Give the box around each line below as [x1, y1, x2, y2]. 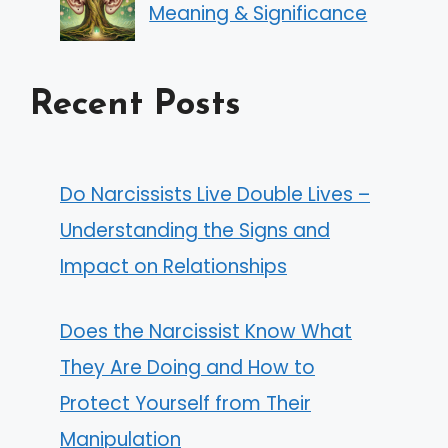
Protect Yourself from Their [60, 389, 311, 417]
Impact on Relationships [60, 253, 287, 281]
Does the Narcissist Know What [60, 317, 352, 345]
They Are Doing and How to [60, 353, 315, 381]
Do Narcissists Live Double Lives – [60, 181, 370, 209]
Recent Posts [30, 88, 241, 124]
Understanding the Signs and [60, 217, 330, 245]
